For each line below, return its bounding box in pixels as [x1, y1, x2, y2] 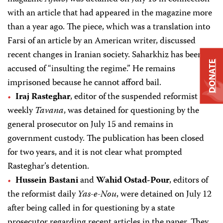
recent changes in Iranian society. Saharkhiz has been [7, 48, 203, 63]
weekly [7, 104, 35, 118]
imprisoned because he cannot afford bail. [7, 76, 161, 91]
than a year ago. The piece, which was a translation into [7, 20, 210, 35]
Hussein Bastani [15, 173, 78, 188]
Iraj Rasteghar [15, 90, 70, 105]
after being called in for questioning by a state [7, 201, 175, 216]
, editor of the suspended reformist [70, 90, 198, 105]
